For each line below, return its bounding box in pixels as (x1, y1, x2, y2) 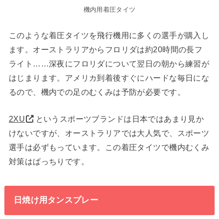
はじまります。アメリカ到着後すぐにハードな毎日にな (8, 73, 210, 83)
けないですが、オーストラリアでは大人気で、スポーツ (8, 129, 210, 138)
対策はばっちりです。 (8, 157, 89, 166)
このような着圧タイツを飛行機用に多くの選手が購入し (8, 31, 210, 40)
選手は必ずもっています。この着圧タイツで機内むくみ (8, 143, 210, 152)
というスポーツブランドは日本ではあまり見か (35, 114, 204, 124)
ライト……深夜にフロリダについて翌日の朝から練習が (8, 59, 210, 68)
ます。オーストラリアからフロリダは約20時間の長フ (8, 45, 203, 54)
